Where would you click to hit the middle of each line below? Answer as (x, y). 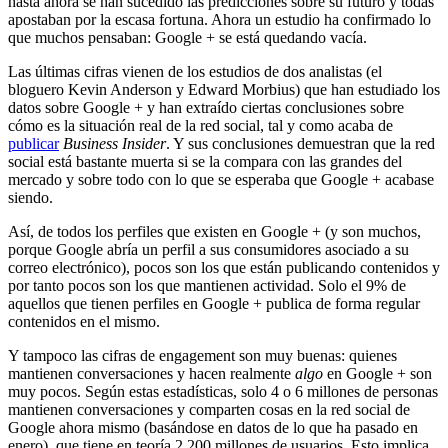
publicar (33, 143)
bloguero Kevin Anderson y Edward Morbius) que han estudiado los (224, 89)
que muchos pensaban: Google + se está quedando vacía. (187, 37)
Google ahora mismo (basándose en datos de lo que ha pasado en (213, 427)
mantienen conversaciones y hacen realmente (151, 373)
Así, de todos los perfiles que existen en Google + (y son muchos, (214, 231)
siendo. (30, 197)
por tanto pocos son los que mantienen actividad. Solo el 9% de (207, 285)
